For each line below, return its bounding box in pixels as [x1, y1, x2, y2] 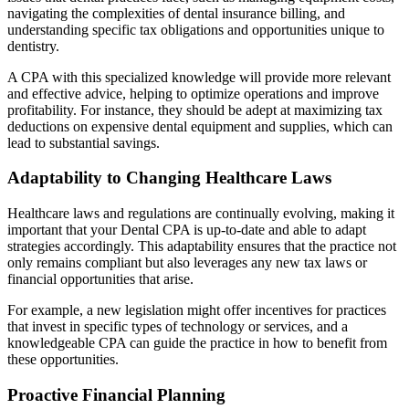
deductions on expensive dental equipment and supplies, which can [7, 118, 393, 134]
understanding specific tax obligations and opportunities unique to [7, 21, 384, 37]
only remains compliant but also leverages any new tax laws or [7, 255, 367, 271]
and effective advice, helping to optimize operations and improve [7, 85, 379, 101]
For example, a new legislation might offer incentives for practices [7, 302, 386, 319]
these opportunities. [7, 351, 119, 368]
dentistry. [7, 37, 59, 54]
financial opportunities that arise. [7, 271, 194, 288]
